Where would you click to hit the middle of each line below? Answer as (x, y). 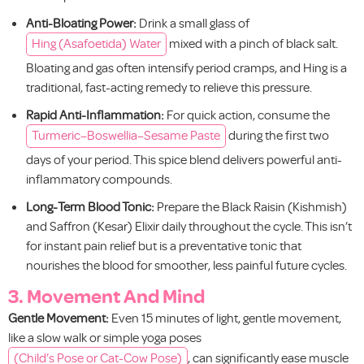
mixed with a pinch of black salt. (252, 43)
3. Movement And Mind (106, 295)
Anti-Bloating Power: (81, 22)
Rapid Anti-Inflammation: (95, 114)
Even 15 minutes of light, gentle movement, (225, 317)
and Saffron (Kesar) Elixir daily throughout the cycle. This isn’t (189, 225)
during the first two (277, 134)
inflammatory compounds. (99, 178)
